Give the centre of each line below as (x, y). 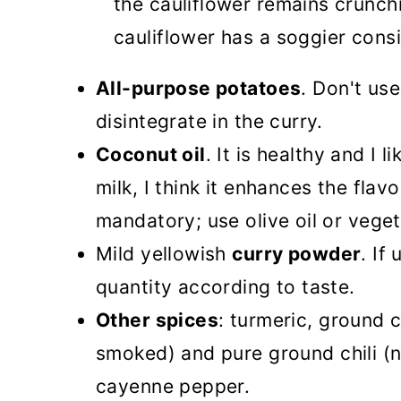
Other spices (158, 320)
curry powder (297, 254)
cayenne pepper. (173, 386)
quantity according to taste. (226, 287)
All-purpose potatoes (199, 88)
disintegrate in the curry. (209, 121)
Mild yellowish (164, 254)
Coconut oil (151, 154)
